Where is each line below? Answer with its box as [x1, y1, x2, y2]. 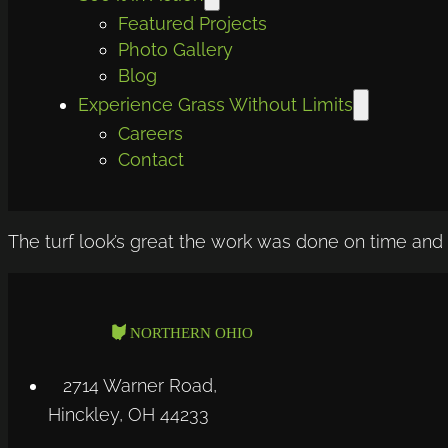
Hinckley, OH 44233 [48, 403, 209, 425]
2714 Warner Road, [63, 374, 217, 396]
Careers [117, 122, 183, 144]
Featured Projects [117, 12, 267, 34]
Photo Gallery [117, 38, 233, 60]
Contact [117, 148, 184, 170]
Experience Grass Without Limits [77, 93, 353, 115]
